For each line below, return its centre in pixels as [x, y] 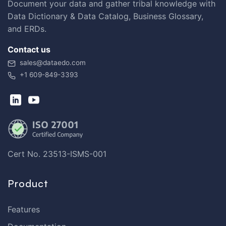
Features [24, 210]
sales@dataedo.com [53, 63]
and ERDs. [27, 29]
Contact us [29, 50]
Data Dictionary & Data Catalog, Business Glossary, [105, 16]
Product [28, 184]
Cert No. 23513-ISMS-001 [57, 154]
